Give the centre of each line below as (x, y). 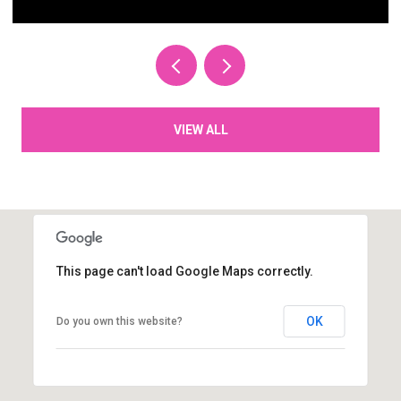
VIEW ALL (200, 129)
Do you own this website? (119, 321)
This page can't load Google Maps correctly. (184, 271)
